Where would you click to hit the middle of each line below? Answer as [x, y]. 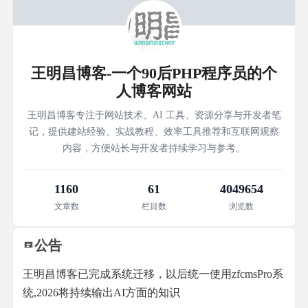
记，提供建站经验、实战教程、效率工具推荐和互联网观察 [154, 132]
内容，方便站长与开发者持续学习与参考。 [154, 148]
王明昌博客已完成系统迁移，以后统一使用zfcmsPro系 [153, 274]
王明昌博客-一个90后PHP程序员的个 [154, 73]
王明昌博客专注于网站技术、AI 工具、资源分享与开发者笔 [154, 115]
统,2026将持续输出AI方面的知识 [101, 293]
